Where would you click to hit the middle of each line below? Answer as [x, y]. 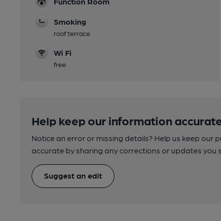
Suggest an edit [73, 175]
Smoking [70, 21]
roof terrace [72, 33]
